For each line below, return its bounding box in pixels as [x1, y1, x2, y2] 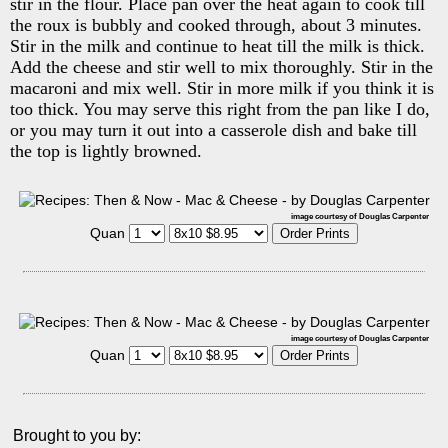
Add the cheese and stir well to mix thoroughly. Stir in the [10, 56, 433, 77]
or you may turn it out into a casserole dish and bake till [10, 119, 417, 140]
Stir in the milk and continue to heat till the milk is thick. [10, 35, 425, 56]
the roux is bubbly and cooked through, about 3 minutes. [10, 14, 422, 35]
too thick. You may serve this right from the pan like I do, [10, 98, 430, 119]
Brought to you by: [13, 426, 141, 444]
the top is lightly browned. [10, 140, 202, 161]
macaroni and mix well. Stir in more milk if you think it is [10, 77, 434, 98]
